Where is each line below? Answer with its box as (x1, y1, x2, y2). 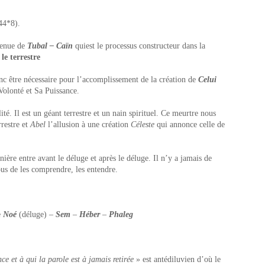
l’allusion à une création (46, 120, 131, 129)
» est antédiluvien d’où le (134, 255, 221, 264)
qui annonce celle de (157, 120, 225, 129)
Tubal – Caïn (27, 41, 73, 50)
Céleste (131, 120, 157, 129)
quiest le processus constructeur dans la (73, 41, 205, 50)
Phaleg (109, 210, 133, 219)
